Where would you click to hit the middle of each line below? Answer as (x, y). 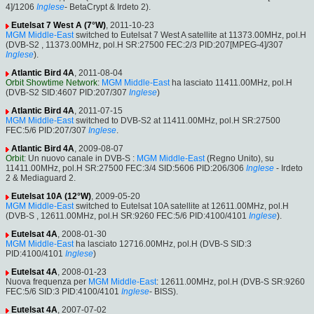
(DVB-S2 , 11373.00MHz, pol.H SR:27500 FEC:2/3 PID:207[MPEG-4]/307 (144, 45)
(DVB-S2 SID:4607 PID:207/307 (66, 93)
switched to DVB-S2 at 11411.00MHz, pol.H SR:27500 (177, 121)
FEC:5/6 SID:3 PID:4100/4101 (62, 292)
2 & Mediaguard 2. (41, 178)
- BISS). (164, 292)
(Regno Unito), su (239, 159)
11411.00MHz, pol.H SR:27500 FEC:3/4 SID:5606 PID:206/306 (125, 169)
